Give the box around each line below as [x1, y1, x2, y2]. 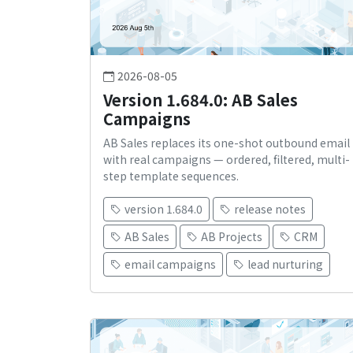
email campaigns [124, 256, 216, 273]
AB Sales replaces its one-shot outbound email [103, 135, 350, 151]
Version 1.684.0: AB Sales [103, 88, 298, 112]
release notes [234, 201, 306, 217]
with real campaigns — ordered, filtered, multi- [103, 151, 350, 168]
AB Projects [201, 229, 262, 245]
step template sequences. [103, 168, 239, 184]
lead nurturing [247, 256, 323, 273]
